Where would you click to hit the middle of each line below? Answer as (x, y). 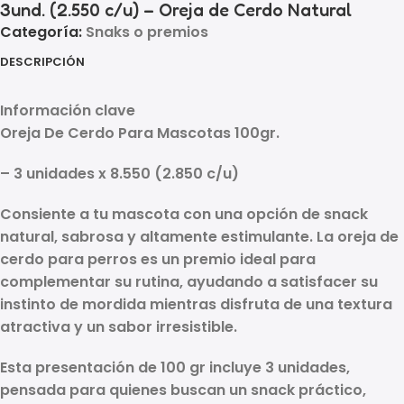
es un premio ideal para (226, 259)
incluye (235, 367)
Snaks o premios (147, 32)
